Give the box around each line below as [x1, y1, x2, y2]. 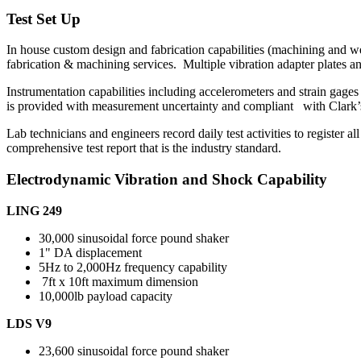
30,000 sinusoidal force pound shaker [39, 230, 229, 245]
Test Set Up [6, 10, 81, 27]
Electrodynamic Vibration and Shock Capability [6, 171, 327, 189]
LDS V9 [6, 316, 52, 330]
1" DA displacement [39, 245, 142, 259]
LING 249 [6, 203, 62, 218]
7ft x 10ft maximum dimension [39, 274, 198, 288]
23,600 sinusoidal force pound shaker [39, 343, 229, 358]
